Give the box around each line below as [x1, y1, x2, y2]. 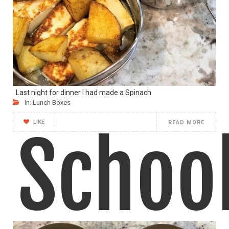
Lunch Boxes [33, 98, 71, 106]
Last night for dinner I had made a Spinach [13, 88, 151, 97]
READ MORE [168, 119, 204, 126]
